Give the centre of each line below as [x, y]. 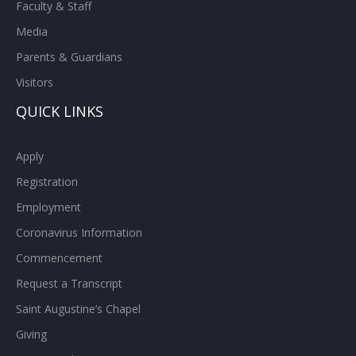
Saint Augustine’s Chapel [78, 309]
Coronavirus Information [79, 233]
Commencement [59, 258]
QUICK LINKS [60, 112]
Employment [48, 207]
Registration [47, 182]
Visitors [35, 83]
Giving [31, 335]
